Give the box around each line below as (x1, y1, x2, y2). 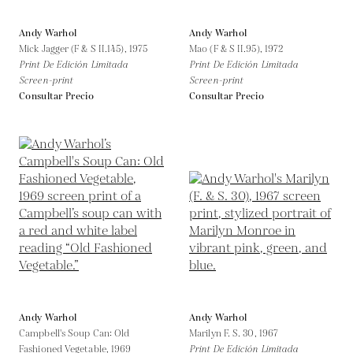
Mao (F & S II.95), (189, 42, 265, 56)
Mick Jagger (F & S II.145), (19, 42, 129, 56)
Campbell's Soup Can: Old (19, 326, 130, 340)
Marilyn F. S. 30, (189, 326, 259, 340)
